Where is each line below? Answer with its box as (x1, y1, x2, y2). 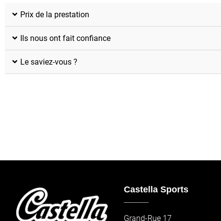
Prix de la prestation (20, 10, 89, 20)
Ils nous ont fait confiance (20, 34, 110, 43)
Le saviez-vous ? (20, 57, 77, 67)
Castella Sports (123, 184, 188, 195)
